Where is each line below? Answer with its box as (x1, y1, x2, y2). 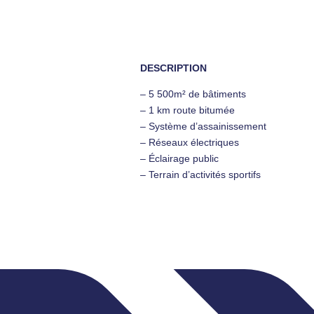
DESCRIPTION (140, 62, 207, 74)
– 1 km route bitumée (140, 104, 235, 116)
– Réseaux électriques (140, 137, 239, 149)
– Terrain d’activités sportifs (140, 169, 261, 181)
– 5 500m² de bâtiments (140, 88, 249, 100)
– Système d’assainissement (140, 121, 266, 132)
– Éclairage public (140, 153, 219, 165)
